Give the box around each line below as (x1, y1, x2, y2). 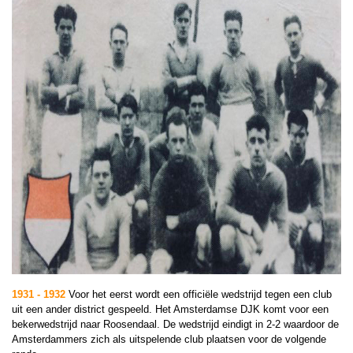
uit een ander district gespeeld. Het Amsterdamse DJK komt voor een (12, 303, 329, 315)
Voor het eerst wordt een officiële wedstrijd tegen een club (65, 288, 332, 300)
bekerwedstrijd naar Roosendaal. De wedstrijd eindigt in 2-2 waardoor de (12, 318, 339, 330)
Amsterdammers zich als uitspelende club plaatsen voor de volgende (12, 333, 326, 345)
